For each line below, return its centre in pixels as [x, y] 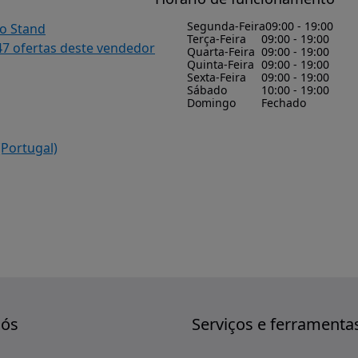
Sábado [207, 89]
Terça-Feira [217, 38]
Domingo [211, 102]
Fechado [283, 102]
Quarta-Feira [221, 51]
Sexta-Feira [217, 77]
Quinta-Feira [221, 64]
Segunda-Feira [226, 26]
